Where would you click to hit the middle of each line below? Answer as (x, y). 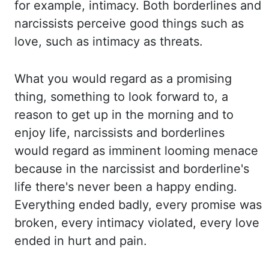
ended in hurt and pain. (81, 241)
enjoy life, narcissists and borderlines (119, 133)
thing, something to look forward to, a (121, 97)
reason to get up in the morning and (118, 115)
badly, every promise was (190, 205)
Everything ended (66, 205)
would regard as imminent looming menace (136, 151)
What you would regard (82, 79)
